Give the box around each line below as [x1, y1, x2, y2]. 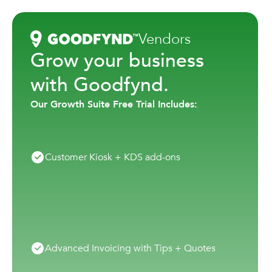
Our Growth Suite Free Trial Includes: [30, 98, 197, 111]
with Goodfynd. [30, 72, 169, 98]
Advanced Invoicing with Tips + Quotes [45, 242, 216, 255]
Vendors [138, 29, 191, 49]
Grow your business [30, 47, 204, 74]
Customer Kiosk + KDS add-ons [45, 151, 180, 164]
